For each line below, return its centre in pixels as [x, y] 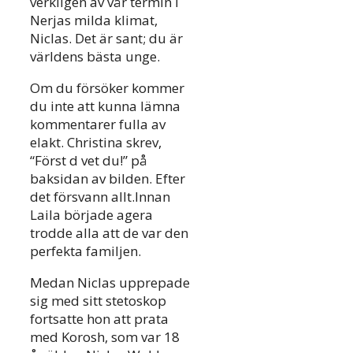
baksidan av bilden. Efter [108, 178]
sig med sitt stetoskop [98, 300]
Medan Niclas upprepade [110, 282]
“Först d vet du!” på [89, 160]
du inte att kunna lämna [105, 106]
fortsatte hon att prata [99, 318]
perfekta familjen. [85, 251]
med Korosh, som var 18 [105, 336]
